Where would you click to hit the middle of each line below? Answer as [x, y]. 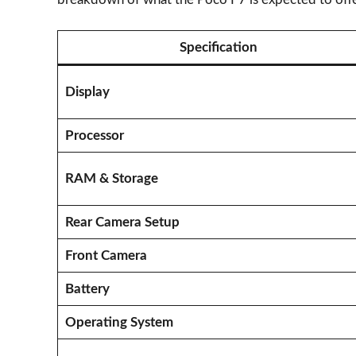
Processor [94, 135]
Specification [218, 47]
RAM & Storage [111, 178]
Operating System [119, 322]
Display [87, 91]
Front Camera [106, 255]
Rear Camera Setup [122, 222]
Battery [87, 288]
